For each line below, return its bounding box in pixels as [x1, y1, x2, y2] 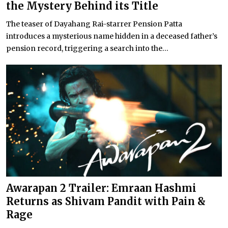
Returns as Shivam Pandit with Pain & [6, 195, 206, 208]
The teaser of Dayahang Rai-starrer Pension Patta [6, 19, 182, 28]
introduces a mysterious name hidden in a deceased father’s [6, 31, 217, 41]
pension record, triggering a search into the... [6, 43, 168, 53]
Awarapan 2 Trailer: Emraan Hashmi [6, 182, 196, 195]
